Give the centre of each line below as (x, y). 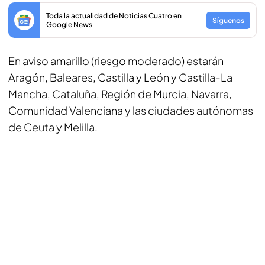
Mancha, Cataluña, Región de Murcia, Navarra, (120, 94)
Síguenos (228, 20)
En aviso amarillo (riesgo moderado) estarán (116, 61)
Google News (69, 25)
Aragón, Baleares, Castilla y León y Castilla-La (120, 77)
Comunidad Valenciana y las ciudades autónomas (131, 110)
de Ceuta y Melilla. (53, 127)
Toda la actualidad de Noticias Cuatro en (114, 16)
